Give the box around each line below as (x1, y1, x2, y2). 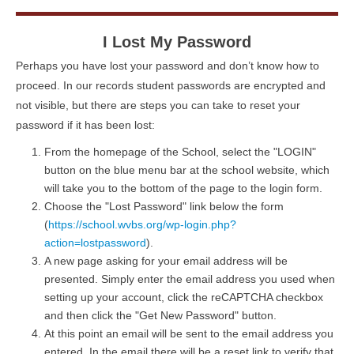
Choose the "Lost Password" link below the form (44, 200, 284, 213)
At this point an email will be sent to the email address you (44, 327, 333, 341)
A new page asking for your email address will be (44, 254, 288, 268)
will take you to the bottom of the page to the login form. (44, 182, 322, 195)
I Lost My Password (103, 33, 251, 51)
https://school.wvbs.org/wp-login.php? (48, 218, 236, 232)
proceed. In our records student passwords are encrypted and (16, 79, 326, 92)
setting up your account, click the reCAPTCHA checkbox (44, 291, 323, 304)
